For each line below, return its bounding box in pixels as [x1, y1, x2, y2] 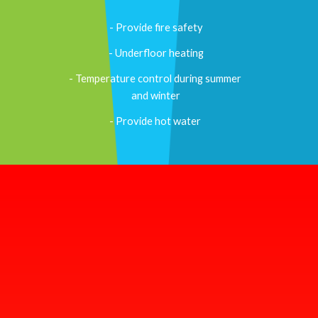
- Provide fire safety [109, 21, 203, 33]
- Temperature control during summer [68, 72, 241, 84]
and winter [131, 89, 181, 102]
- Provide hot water [109, 114, 203, 127]
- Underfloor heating [108, 46, 204, 59]
